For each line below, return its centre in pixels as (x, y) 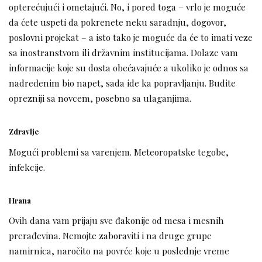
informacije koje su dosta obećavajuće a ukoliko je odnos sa (129, 67)
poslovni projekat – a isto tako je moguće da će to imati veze (131, 37)
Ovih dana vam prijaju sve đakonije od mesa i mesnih (116, 220)
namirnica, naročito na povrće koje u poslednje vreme (119, 251)
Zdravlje (24, 131)
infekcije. (27, 167)
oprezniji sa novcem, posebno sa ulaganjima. (100, 98)
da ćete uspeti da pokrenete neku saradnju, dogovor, (118, 22)
